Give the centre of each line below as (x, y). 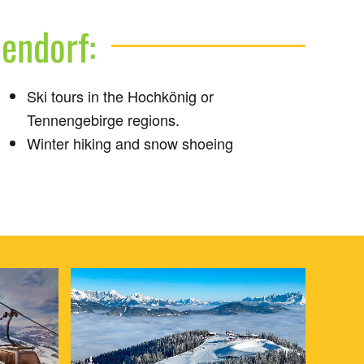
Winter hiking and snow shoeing (130, 143)
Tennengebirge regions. (103, 119)
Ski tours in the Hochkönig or (120, 96)
